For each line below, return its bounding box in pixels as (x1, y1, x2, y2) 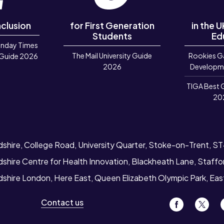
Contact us (40, 196, 83, 207)
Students (92, 30, 132, 41)
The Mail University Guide (72, 50, 152, 60)
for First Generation (69, 19, 154, 31)
